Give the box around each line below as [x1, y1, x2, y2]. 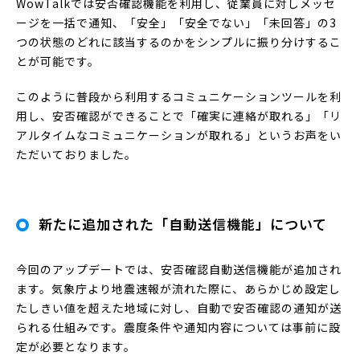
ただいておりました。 [16, 145, 137, 162]
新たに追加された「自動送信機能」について [39, 213, 327, 234]
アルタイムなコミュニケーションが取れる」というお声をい [16, 126, 342, 143]
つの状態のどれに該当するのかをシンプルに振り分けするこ [16, 33, 342, 50]
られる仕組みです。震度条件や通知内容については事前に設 [16, 318, 341, 335]
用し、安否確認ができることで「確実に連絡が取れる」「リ [16, 107, 342, 124]
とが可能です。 [16, 52, 100, 69]
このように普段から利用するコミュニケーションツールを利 [16, 88, 342, 104]
